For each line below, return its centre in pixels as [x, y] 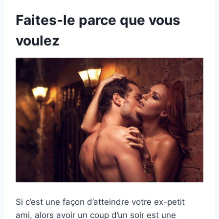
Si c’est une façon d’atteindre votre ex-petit [100, 202]
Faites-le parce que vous [98, 20]
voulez [38, 40]
